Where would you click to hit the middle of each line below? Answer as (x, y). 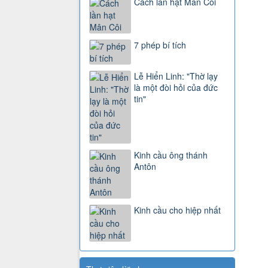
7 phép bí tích (160, 45)
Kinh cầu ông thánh (171, 155)
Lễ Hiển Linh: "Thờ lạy (176, 76)
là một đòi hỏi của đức (176, 88)
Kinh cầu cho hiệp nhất (177, 210)
